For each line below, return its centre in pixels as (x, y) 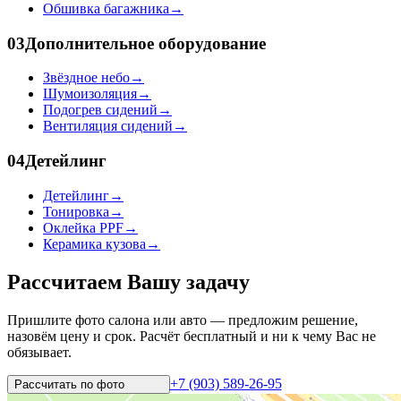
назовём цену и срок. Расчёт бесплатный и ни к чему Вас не (192, 336)
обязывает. (39, 352)
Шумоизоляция (90, 94)
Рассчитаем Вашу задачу (128, 282)
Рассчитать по (54, 384)
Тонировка (76, 211)
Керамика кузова (94, 243)
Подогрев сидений (100, 110)
